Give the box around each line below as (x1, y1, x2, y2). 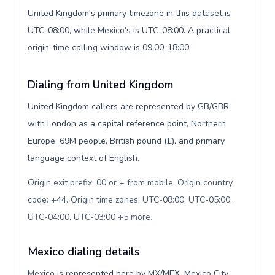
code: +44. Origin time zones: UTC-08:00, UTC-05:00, (28, 194, 232, 206)
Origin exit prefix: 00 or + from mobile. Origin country (28, 177, 233, 188)
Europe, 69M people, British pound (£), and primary (28, 135, 225, 147)
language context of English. (28, 152, 139, 164)
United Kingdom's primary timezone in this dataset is (28, 7, 231, 19)
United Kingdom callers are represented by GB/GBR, (28, 101, 231, 112)
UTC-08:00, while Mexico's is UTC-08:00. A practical (28, 25, 230, 36)
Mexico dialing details (28, 244, 140, 259)
